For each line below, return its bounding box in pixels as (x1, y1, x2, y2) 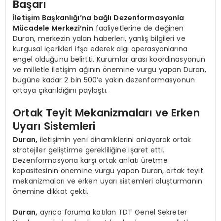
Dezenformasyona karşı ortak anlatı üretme (13, 155, 168, 166)
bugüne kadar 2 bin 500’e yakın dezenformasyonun (13, 75, 195, 85)
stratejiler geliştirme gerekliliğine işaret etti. (13, 145, 164, 155)
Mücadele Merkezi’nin (13, 23, 93, 34)
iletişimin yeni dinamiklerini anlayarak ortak (37, 135, 191, 145)
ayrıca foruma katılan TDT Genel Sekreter (37, 207, 187, 218)
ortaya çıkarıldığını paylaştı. (13, 85, 108, 96)
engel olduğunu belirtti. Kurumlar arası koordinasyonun (13, 54, 206, 65)
